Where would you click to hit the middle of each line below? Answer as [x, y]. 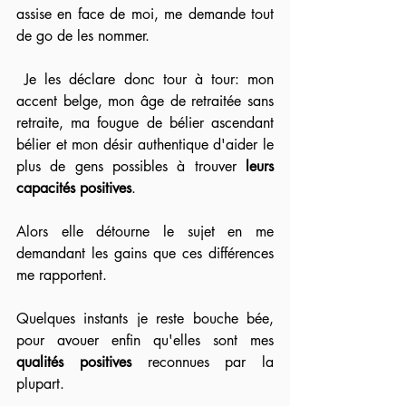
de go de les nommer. [85, 36]
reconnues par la [202, 362]
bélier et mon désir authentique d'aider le [145, 145]
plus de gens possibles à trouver [131, 167]
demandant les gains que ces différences [145, 254]
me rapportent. [64, 275]
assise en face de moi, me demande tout [145, 14]
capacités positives [74, 188]
